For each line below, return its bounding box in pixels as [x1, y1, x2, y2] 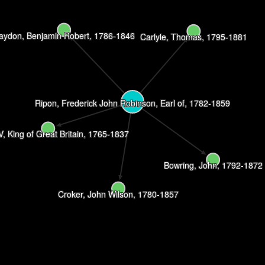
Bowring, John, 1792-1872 [163, 159, 263, 172]
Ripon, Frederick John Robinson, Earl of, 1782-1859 [35, 96, 230, 109]
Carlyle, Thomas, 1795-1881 [140, 30, 247, 43]
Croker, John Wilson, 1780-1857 [58, 188, 179, 200]
